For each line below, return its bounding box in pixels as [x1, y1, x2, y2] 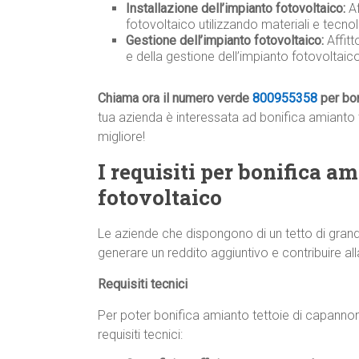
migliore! [98, 129, 145, 145]
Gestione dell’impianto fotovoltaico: [126, 33, 324, 49]
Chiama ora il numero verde [98, 91, 252, 107]
